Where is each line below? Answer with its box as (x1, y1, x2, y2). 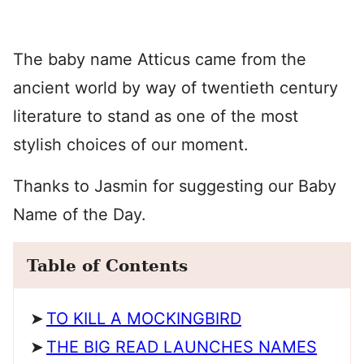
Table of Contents (27, 256, 188, 275)
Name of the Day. (13, 205, 146, 224)
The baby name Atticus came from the (13, 50, 306, 69)
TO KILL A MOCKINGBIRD (46, 309, 241, 328)
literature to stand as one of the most (13, 106, 298, 126)
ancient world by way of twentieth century (13, 78, 338, 97)
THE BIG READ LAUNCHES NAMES (46, 337, 317, 357)
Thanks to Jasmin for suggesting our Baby (13, 176, 336, 196)
